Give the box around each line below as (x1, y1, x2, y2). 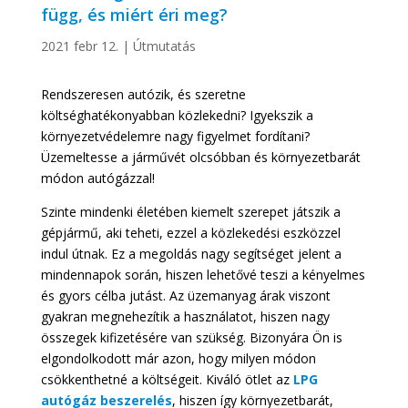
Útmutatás (132, 37, 196, 56)
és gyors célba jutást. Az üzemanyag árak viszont (40, 287, 331, 305)
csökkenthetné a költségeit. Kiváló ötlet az (40, 371, 290, 389)
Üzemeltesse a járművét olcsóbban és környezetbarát (40, 148, 361, 167)
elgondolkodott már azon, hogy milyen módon (40, 350, 316, 368)
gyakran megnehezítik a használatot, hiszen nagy (40, 308, 330, 326)
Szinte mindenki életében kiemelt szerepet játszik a (40, 203, 341, 221)
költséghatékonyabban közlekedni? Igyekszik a (40, 107, 313, 125)
